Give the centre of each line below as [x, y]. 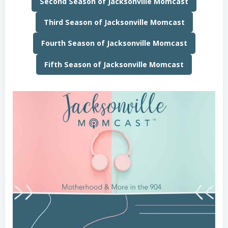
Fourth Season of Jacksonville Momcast [114, 43]
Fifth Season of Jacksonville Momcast [114, 64]
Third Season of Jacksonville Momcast [114, 22]
